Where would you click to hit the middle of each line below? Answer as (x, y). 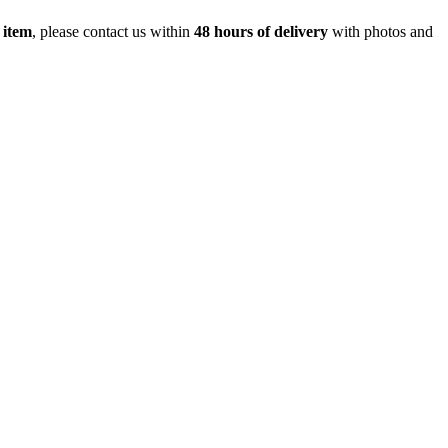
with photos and (380, 31)
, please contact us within (113, 31)
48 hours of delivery (261, 31)
